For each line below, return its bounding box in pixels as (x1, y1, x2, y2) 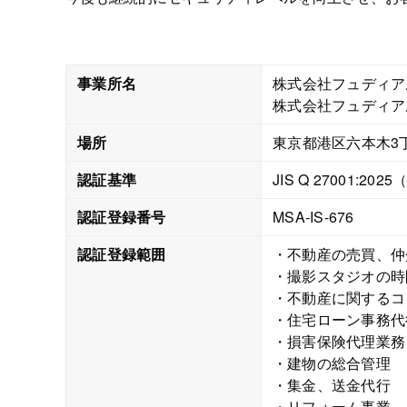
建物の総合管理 (287, 352, 391, 373)
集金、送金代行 (287, 374, 391, 395)
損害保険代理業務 (287, 331, 405, 352)
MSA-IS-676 (273, 206, 354, 227)
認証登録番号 (77, 206, 166, 227)
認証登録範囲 (77, 243, 166, 264)
